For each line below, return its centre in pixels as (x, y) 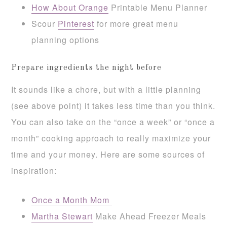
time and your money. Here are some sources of (108, 154)
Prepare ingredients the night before (87, 68)
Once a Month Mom (72, 200)
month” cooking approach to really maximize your (111, 138)
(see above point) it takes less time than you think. (113, 105)
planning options (66, 40)
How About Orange (70, 7)
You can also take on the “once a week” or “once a (113, 122)
